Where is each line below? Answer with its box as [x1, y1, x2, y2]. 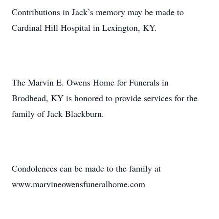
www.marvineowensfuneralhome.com [12, 178, 145, 190]
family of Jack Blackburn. [12, 108, 104, 119]
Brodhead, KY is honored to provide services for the [12, 92, 197, 104]
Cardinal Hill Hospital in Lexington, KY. [12, 22, 157, 33]
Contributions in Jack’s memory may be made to [12, 6, 184, 18]
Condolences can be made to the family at [12, 162, 161, 174]
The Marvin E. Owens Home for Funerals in [12, 76, 169, 88]
